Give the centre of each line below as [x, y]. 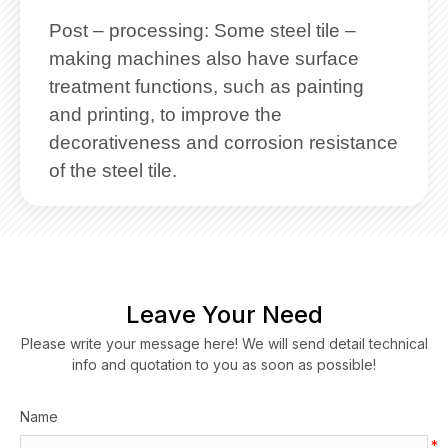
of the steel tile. [113, 171]
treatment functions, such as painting [207, 87]
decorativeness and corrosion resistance [224, 143]
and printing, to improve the [166, 115]
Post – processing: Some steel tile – [203, 31]
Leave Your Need [224, 315]
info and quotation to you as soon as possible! [224, 365]
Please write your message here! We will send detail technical [224, 344]
